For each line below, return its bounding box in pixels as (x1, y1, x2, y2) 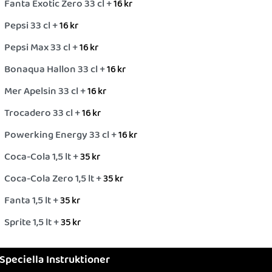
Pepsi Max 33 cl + (4, 39, 80, 56)
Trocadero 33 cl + (4, 105, 82, 122)
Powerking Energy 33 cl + (4, 127, 118, 144)
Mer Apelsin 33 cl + (4, 83, 87, 100)
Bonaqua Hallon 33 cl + (4, 61, 107, 78)
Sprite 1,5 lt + (4, 214, 61, 231)
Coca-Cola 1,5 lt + (4, 149, 80, 166)
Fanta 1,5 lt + (4, 192, 60, 209)
